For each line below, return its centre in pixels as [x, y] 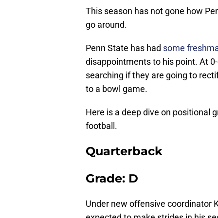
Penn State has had [124, 48]
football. [101, 126]
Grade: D [112, 179]
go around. [106, 25]
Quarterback [124, 151]
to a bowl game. [117, 89]
